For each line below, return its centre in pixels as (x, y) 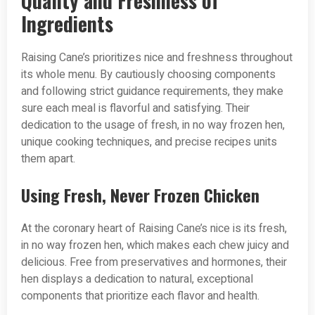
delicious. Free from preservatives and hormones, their (154, 263)
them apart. (48, 159)
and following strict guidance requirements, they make (152, 92)
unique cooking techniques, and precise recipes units (149, 142)
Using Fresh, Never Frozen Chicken (140, 195)
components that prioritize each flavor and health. (140, 296)
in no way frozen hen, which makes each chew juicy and (155, 246)
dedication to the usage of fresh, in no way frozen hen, (153, 126)
